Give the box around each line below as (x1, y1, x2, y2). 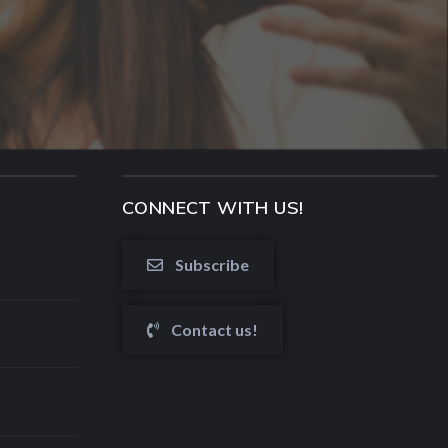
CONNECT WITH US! (122, 196, 304, 219)
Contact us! (171, 320, 258, 339)
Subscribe (175, 255, 249, 274)
